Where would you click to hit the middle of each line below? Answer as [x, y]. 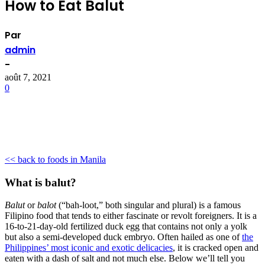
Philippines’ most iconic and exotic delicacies [89, 248]
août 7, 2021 [28, 77]
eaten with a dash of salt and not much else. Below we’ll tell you [125, 258]
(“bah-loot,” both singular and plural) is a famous [148, 205]
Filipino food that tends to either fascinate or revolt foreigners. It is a [131, 216]
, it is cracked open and [216, 248]
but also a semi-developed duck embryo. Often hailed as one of [123, 237]
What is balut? [41, 182]
